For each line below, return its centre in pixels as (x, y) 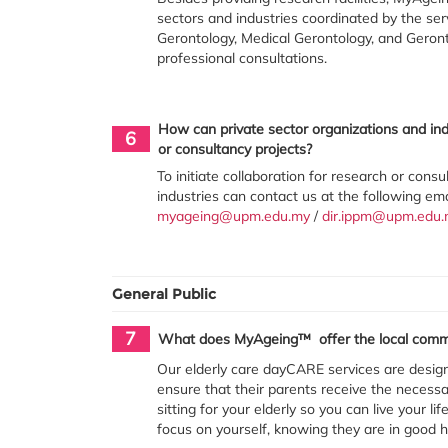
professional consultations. (242, 58)
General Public (164, 293)
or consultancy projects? (234, 148)
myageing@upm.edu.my (234, 215)
